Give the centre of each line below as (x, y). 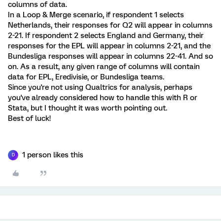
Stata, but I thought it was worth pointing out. (88, 108)
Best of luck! (29, 118)
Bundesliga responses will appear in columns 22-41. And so (110, 56)
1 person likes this (53, 155)
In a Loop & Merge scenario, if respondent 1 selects (96, 15)
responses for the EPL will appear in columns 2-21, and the (109, 46)
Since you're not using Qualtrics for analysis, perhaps (100, 87)
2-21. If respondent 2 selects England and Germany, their (106, 35)
